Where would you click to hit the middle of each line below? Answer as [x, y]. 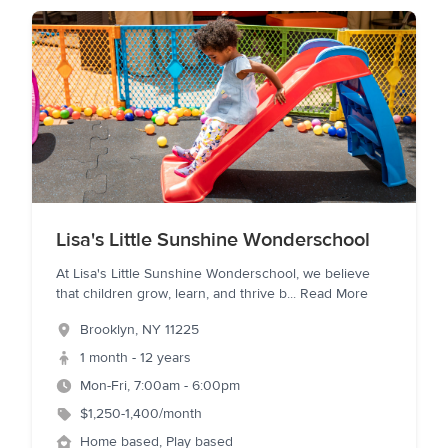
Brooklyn [107, 330]
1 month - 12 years [135, 358]
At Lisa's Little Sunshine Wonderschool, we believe [213, 274]
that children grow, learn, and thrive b [171, 294]
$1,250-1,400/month [141, 414]
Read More [334, 294]
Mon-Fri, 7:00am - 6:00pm [160, 386]
